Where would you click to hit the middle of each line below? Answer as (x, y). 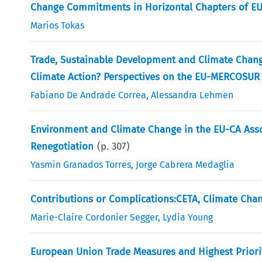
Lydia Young (188, 217)
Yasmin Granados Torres (81, 164)
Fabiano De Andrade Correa (89, 95)
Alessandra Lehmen (192, 95)
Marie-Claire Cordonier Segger (94, 217)
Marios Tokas (58, 25)
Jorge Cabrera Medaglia (185, 164)
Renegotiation (62, 146)
